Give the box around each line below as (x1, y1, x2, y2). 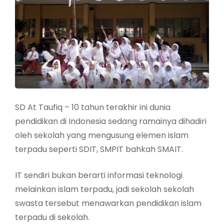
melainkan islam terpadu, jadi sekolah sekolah (15, 183, 194, 195)
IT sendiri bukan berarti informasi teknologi (15, 169, 182, 181)
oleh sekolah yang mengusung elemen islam (15, 129, 188, 141)
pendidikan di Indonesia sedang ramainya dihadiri (15, 115, 206, 127)
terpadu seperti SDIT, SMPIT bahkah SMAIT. (15, 143, 183, 155)
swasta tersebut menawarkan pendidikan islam (15, 197, 201, 209)
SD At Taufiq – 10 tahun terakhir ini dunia (15, 101, 170, 113)
